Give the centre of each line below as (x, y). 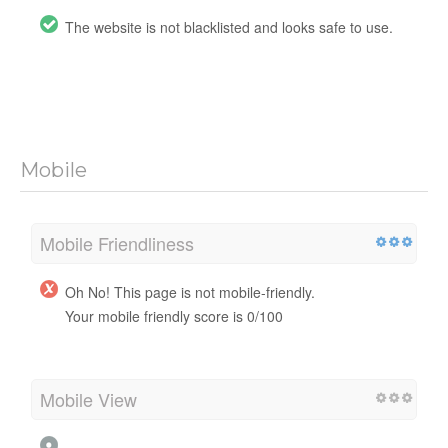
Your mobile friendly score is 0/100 (174, 315)
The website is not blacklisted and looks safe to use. (229, 26)
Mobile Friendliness (117, 242)
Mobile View (88, 398)
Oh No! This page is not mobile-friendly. (190, 291)
